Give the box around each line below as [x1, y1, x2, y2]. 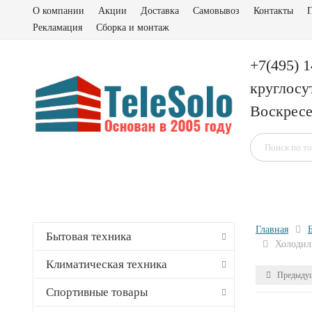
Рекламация [33, 22, 82, 33]
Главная [256, 224, 288, 235]
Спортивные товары [46, 286, 148, 299]
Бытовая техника [46, 230, 132, 243]
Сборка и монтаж [96, 22, 169, 33]
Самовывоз [193, 6, 240, 16]
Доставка [141, 6, 179, 16]
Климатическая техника [46, 258, 167, 271]
